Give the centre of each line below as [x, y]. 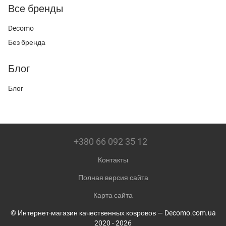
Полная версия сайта [113, 178]
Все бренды [36, 9]
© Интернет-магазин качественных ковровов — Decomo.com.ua [113, 213]
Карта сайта [113, 195]
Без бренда [27, 42]
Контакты [113, 160]
